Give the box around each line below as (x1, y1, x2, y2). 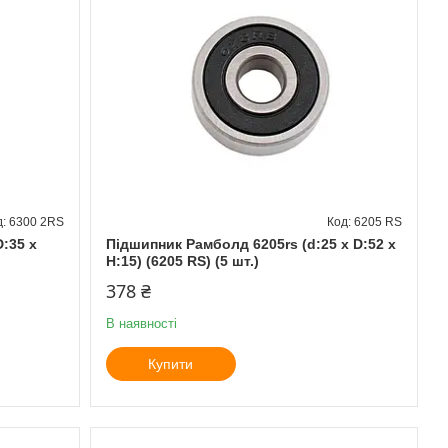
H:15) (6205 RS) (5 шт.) (105, 252, 259, 269)
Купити (148, 355, 194, 372)
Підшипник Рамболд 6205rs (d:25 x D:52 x (105, 235, 396, 252)
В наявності (105, 315, 177, 331)
